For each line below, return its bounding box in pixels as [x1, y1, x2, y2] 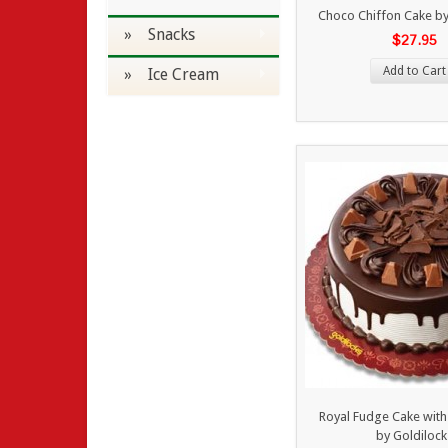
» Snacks [124, 25, 195, 44]
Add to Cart [383, 64, 446, 78]
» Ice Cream [124, 65, 219, 84]
